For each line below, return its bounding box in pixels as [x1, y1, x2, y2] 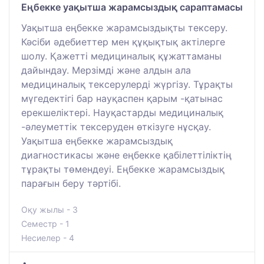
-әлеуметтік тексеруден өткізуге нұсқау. [21, 121, 211, 133]
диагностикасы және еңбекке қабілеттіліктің [21, 149, 232, 161]
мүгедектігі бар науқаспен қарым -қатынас [21, 93, 223, 105]
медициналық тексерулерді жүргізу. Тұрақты [21, 78, 233, 91]
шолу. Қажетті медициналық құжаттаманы [21, 50, 222, 62]
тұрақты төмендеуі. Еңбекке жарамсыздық [21, 163, 225, 176]
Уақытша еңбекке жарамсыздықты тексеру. [21, 22, 227, 34]
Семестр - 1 [21, 219, 70, 229]
